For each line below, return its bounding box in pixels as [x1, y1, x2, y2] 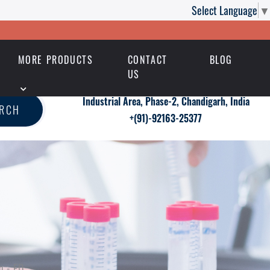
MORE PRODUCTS [17, 52, 93, 67]
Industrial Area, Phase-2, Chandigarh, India [82, 94, 250, 109]
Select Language [192, 2, 257, 18]
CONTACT [127, 52, 168, 67]
